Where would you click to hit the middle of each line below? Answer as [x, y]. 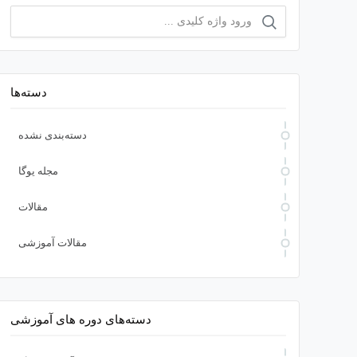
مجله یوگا [39, 171]
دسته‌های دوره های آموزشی [81, 320]
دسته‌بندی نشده [53, 135]
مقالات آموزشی [53, 243]
